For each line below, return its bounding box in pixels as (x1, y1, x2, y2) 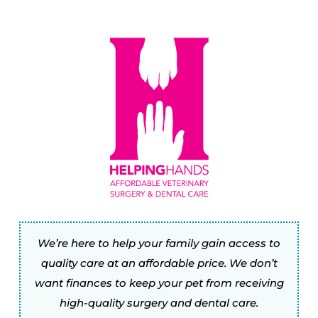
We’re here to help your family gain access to (38, 236, 280, 251)
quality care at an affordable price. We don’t (40, 256, 278, 270)
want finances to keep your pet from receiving (34, 276, 284, 290)
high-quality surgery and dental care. (60, 296, 258, 310)
